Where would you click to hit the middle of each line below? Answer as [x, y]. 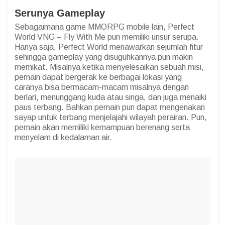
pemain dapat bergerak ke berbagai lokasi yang [98, 77]
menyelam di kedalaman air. [63, 137]
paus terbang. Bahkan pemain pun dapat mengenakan [110, 107]
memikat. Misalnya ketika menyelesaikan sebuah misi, [109, 67]
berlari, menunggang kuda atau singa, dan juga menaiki [110, 97]
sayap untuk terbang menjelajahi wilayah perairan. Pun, [111, 117]
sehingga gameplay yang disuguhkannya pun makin [104, 57]
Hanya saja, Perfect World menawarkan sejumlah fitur [109, 47]
